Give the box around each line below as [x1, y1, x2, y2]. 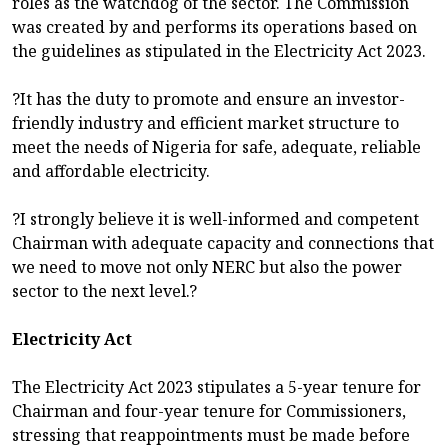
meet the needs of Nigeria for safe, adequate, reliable [12, 136, 421, 159]
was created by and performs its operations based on [12, 16, 417, 39]
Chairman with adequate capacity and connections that [12, 232, 434, 255]
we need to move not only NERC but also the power [12, 256, 402, 279]
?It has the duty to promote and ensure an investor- [12, 88, 405, 111]
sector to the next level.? [12, 280, 197, 303]
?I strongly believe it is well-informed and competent [12, 208, 419, 231]
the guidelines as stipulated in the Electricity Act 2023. [12, 40, 426, 63]
